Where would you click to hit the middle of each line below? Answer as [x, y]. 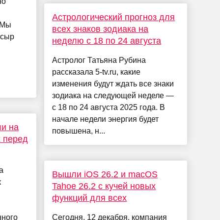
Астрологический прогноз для [114, 17]
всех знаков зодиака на [100, 29]
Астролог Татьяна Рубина [99, 60]
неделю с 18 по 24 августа [107, 41]
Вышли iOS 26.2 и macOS [105, 175]
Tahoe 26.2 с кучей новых [104, 186]
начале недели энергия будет [106, 119]
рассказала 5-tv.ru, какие [96, 72]
